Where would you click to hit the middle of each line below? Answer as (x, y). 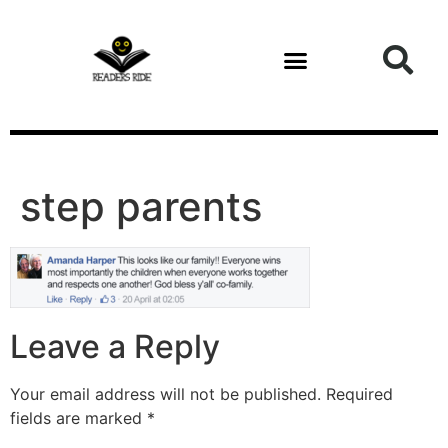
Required (359, 394)
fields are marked (78, 418)
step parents (141, 206)
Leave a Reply (115, 347)
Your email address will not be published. (165, 394)
